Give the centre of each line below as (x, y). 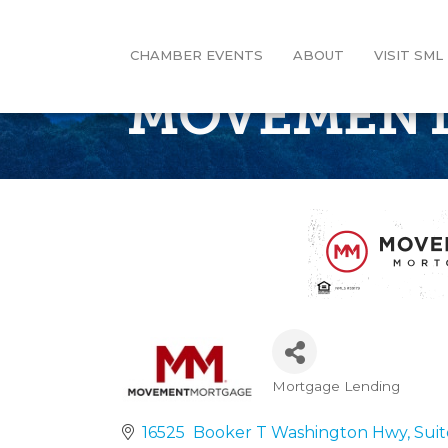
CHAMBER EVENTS (196, 54)
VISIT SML (408, 54)
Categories (334, 402)
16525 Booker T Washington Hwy (274, 432)
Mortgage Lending (336, 385)
